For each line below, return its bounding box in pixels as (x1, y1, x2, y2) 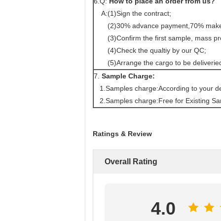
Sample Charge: (102, 72, 155, 80)
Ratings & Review (93, 129, 152, 138)
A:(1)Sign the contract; (94, 9, 173, 17)
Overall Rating (105, 157, 157, 166)
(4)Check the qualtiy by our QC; (94, 46, 206, 54)
